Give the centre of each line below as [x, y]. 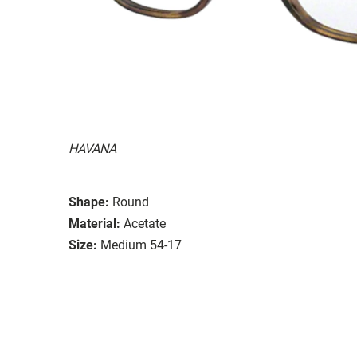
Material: [94, 223]
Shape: [89, 202]
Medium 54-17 [141, 245]
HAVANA [92, 148]
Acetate [145, 223]
